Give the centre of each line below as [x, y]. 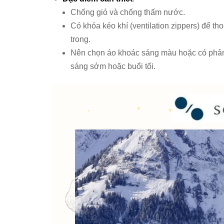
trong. [80, 39]
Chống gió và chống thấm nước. [127, 12]
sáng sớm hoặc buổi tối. [113, 66]
